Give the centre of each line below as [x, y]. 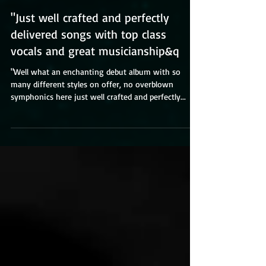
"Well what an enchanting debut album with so [96, 72]
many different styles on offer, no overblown [92, 84]
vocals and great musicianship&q [95, 51]
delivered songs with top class [88, 34]
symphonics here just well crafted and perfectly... [98, 96]
